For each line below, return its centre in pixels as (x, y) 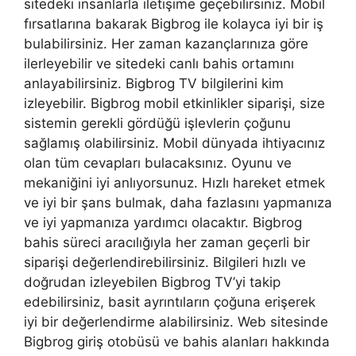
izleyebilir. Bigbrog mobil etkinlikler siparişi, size (174, 103)
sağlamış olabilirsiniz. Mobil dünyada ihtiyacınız (174, 143)
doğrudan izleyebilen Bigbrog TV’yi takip (152, 282)
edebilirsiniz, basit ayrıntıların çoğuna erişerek (170, 302)
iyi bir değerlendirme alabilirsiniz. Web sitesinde (176, 321)
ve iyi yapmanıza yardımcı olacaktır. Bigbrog (163, 222)
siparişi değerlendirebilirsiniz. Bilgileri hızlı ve (165, 262)
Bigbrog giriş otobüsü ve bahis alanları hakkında (177, 341)
